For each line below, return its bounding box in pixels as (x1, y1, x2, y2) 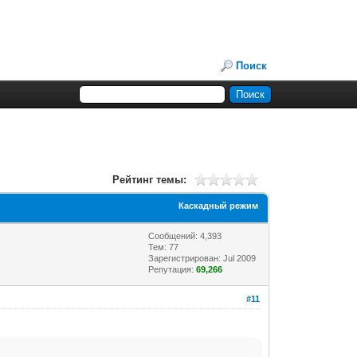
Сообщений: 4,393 (148, 230, 222, 241)
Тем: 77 (148, 241, 179, 252)
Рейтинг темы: (112, 173, 186, 186)
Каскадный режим (178, 200, 259, 210)
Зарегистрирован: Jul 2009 (148, 253, 257, 263)
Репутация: (148, 264, 197, 274)
